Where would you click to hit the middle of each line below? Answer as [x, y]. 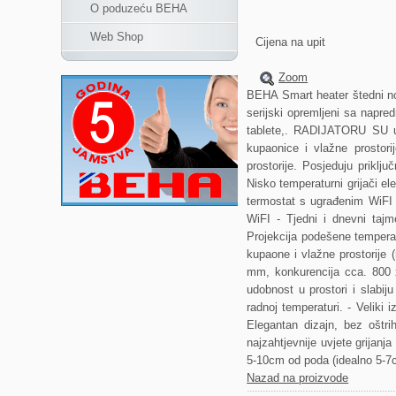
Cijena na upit [291, 42]
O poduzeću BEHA [139, 8]
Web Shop [117, 37]
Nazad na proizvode [298, 378]
